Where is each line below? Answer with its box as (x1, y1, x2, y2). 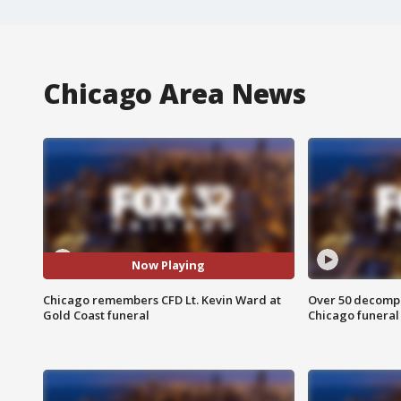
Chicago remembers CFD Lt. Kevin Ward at (43, 291, 281, 308)
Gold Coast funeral (43, 306, 149, 323)
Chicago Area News (43, 74, 307, 112)
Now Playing (132, 257, 206, 274)
